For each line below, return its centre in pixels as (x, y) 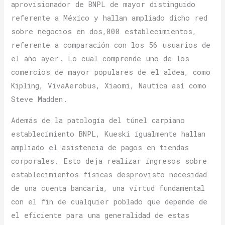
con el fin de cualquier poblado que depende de (109, 201)
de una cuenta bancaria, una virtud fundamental (108, 188)
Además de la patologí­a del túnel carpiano (98, 120)
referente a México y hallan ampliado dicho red (109, 18)
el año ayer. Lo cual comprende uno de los (100, 59)
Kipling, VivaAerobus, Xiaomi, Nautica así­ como (109, 86)
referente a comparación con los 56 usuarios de (111, 45)
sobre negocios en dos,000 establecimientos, (104, 32)
